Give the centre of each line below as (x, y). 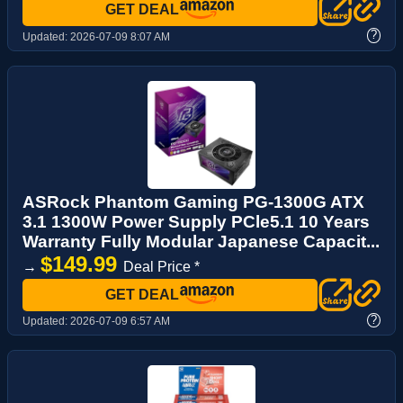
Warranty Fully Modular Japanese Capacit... (201, 241)
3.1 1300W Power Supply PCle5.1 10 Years (196, 221)
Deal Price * (161, 266)
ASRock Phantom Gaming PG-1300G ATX (193, 201)
